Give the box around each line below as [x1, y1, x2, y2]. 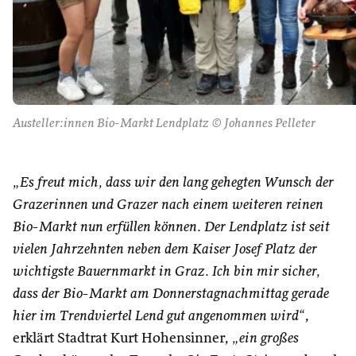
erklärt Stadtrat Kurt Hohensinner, [13, 331, 232, 346]
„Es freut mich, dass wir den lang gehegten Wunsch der [13, 176, 334, 190]
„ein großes [232, 331, 299, 346]
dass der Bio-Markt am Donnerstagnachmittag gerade [13, 287, 329, 301]
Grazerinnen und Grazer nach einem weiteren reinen [13, 198, 323, 212]
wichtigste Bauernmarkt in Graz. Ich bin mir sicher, [13, 265, 320, 279]
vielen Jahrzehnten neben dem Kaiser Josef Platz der [13, 242, 317, 257]
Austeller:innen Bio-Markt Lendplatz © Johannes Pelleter [13, 118, 315, 130]
